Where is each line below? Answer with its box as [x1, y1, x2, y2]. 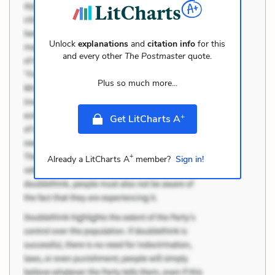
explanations [78, 37, 129, 50]
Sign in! [175, 153, 204, 165]
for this [195, 37, 226, 50]
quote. [185, 50, 212, 62]
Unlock [49, 37, 79, 50]
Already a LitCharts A [47, 153, 130, 165]
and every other [63, 50, 125, 62]
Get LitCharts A [109, 112, 180, 126]
